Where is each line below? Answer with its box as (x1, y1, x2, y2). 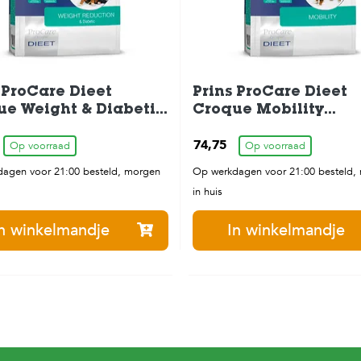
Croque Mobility (193, 103, 324, 118)
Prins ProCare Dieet (193, 85, 347, 101)
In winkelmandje (227, 219, 346, 242)
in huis (193, 185, 222, 200)
